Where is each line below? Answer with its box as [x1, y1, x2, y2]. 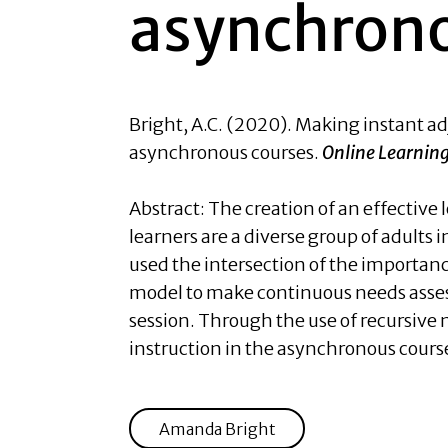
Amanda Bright [158, 418, 276, 439]
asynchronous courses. [129, 141, 322, 164]
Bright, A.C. [129, 113, 226, 136]
